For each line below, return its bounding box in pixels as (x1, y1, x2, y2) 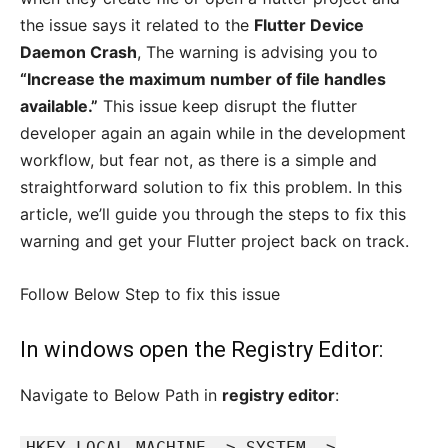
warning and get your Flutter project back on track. (20, 231, 409, 252)
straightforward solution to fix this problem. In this (20, 177, 402, 198)
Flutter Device (254, 15, 364, 36)
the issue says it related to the (20, 15, 254, 36)
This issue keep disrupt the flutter (98, 96, 357, 117)
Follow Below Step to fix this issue (20, 284, 280, 305)
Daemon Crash (20, 42, 137, 63)
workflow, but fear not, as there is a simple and (20, 150, 377, 171)
